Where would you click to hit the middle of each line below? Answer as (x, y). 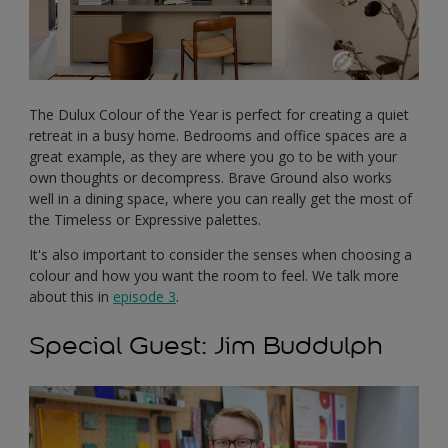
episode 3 (144, 296)
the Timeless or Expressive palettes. (145, 219)
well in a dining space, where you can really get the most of (220, 198)
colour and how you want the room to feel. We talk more (214, 275)
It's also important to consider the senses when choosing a (220, 254)
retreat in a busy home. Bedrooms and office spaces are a (218, 135)
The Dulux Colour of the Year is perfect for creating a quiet (219, 114)
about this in (71, 296)
